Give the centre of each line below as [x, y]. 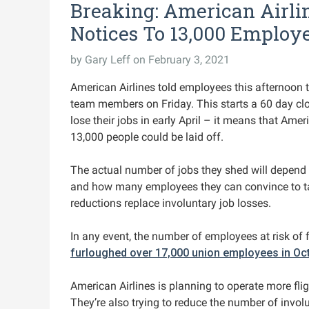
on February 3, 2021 [181, 60]
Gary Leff [108, 60]
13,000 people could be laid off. [147, 137]
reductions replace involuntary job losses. [171, 203]
